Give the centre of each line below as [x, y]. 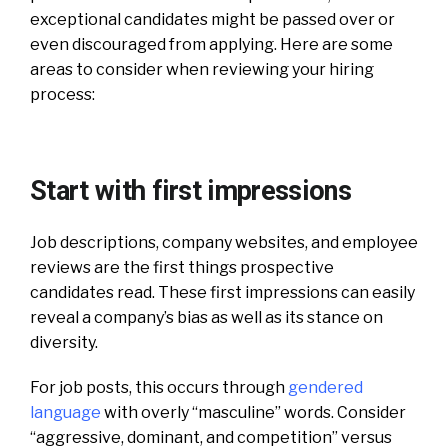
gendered [325, 387]
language [65, 412]
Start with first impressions [190, 190]
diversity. [64, 342]
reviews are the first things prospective [182, 267]
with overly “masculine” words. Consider [253, 412]
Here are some [336, 44]
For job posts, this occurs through [159, 387]
